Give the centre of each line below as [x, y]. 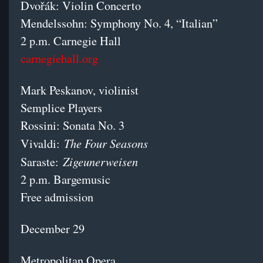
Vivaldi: [42, 144]
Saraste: [42, 162]
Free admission [57, 197]
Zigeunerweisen [100, 161]
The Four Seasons [106, 143]
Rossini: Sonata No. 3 [73, 126]
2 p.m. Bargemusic [65, 180]
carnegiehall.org [59, 59]
